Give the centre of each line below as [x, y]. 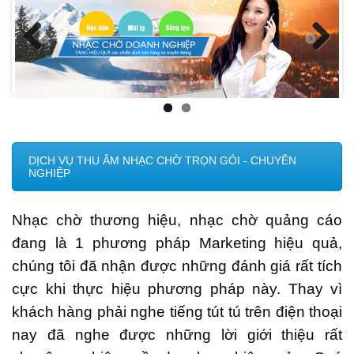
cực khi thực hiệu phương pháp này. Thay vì [177, 289]
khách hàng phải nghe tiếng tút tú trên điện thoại [177, 312]
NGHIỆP [49, 173]
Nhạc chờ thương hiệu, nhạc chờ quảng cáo [177, 220]
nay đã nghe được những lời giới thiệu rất [177, 335]
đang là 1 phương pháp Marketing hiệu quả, [177, 243]
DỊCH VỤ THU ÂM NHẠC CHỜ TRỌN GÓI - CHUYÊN [162, 161]
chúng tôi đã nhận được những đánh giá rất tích [177, 266]
